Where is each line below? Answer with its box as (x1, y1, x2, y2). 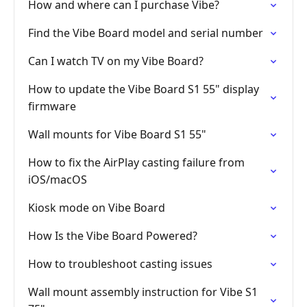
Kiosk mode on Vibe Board (28, 200, 165, 215)
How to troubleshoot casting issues (28, 256, 212, 271)
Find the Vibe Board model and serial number (28, 25, 263, 40)
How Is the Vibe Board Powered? (28, 228, 197, 243)
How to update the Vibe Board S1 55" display (28, 82, 259, 97)
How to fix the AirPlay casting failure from (28, 155, 245, 170)
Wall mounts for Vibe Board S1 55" (28, 127, 206, 142)
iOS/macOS (28, 172, 87, 187)
